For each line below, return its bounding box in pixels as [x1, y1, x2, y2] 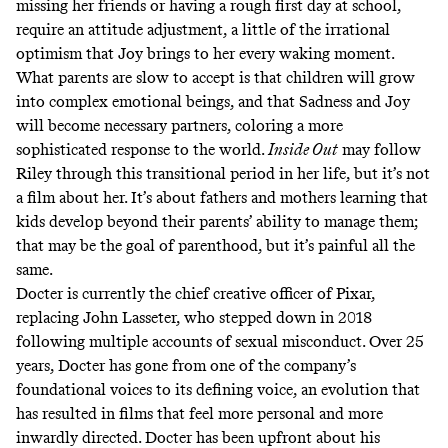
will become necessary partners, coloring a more [16, 116, 343, 136]
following [16, 332, 89, 352]
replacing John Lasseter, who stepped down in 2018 [16, 308, 372, 328]
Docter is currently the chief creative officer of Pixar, [16, 284, 375, 304]
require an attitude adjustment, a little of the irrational [16, 20, 390, 40]
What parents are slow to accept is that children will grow [16, 68, 415, 88]
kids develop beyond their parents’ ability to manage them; [16, 212, 417, 232]
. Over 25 [362, 332, 424, 352]
